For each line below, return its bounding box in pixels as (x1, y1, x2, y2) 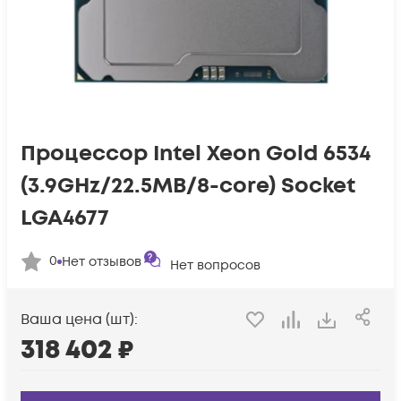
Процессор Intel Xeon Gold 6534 (21, 139, 371, 168)
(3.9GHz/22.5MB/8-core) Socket (21, 171, 355, 200)
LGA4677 (21, 203, 109, 233)
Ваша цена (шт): (21, 310, 138, 330)
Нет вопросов (170, 257, 260, 274)
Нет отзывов (62, 252, 141, 270)
